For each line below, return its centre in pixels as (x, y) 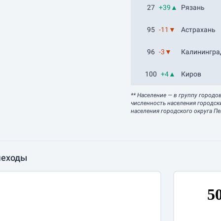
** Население (149, 95)
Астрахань (199, 30)
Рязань (193, 7)
